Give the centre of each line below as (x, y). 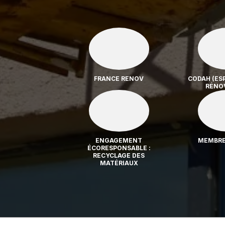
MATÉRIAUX (119, 163)
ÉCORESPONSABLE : (119, 148)
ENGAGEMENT (119, 140)
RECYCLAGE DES (119, 155)
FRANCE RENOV (119, 78)
